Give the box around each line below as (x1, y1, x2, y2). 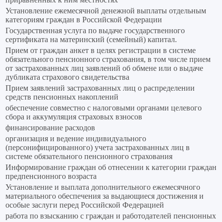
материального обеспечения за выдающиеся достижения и (5, 192, 204, 201)
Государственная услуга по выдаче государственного (5, 26, 185, 35)
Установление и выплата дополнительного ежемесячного (5, 183, 200, 192)
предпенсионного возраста (5, 172, 97, 181)
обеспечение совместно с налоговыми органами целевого (5, 104, 202, 112)
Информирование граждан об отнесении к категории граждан (5, 163, 217, 172)
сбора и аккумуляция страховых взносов (5, 112, 142, 121)
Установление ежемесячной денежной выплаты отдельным (5, 6, 206, 15)
